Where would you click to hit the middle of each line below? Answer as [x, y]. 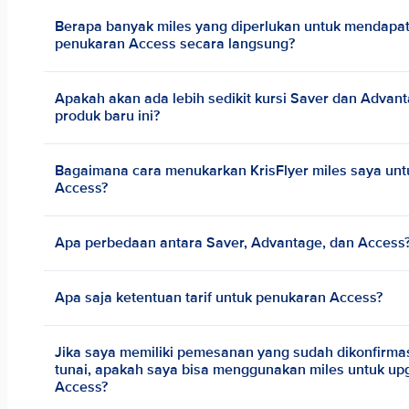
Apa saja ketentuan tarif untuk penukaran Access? [219, 298]
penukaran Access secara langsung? [175, 44]
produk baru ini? [108, 116]
